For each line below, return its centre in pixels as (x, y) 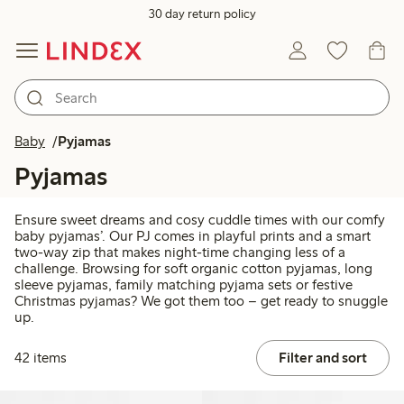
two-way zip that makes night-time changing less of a (180, 252)
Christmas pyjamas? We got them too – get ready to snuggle (201, 301)
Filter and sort (322, 358)
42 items (41, 358)
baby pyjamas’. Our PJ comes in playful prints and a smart (193, 236)
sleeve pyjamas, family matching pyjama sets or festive (184, 285)
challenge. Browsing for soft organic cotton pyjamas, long (193, 269)
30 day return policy (202, 14)
